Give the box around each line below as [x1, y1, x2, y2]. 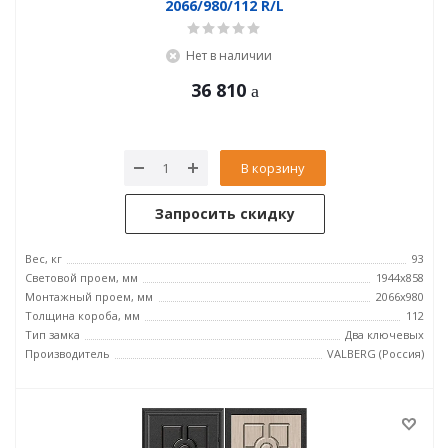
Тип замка [25, 327, 80, 342]
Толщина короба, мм [25, 308, 140, 323]
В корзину [240, 158, 305, 177]
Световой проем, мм [25, 270, 138, 285]
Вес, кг [25, 251, 62, 266]
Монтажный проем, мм [25, 289, 153, 304]
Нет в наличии [185, 47, 272, 64]
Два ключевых [345, 327, 424, 342]
